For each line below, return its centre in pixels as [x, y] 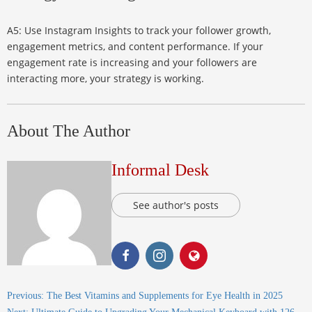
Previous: [25, 296]
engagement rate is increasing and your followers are [132, 63]
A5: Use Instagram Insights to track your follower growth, [139, 31]
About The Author [69, 131]
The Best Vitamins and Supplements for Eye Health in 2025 [163, 296]
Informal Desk [160, 170]
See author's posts [176, 205]
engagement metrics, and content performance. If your [135, 47]
